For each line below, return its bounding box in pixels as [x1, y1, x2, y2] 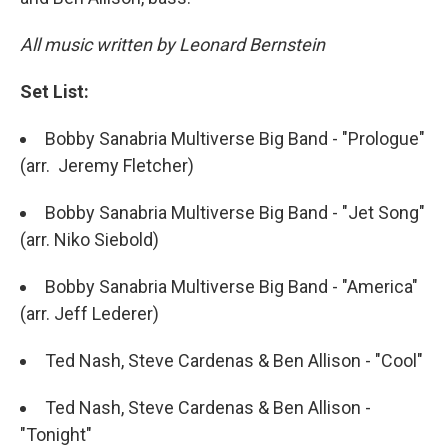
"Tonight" [20, 424, 92, 445]
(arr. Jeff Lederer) [20, 303, 163, 324]
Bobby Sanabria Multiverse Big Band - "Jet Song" [45, 202, 425, 223]
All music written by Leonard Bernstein [20, 34, 325, 55]
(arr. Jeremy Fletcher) [20, 155, 198, 176]
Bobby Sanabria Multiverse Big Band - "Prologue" [45, 128, 425, 149]
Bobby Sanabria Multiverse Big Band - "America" [45, 276, 418, 297]
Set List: [20, 81, 89, 102]
